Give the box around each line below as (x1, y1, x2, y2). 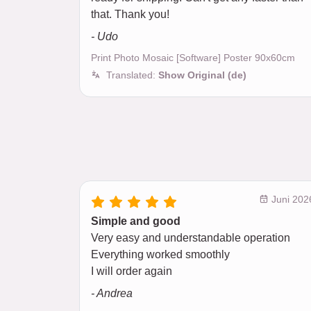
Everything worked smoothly (91, 248, 230, 260)
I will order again (91, 264, 172, 277)
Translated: (106, 69, 158, 81)
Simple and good (91, 215, 180, 227)
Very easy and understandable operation (91, 231, 290, 244)
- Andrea (91, 287, 133, 299)
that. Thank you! (91, 8, 169, 20)
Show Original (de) (158, 69, 246, 81)
